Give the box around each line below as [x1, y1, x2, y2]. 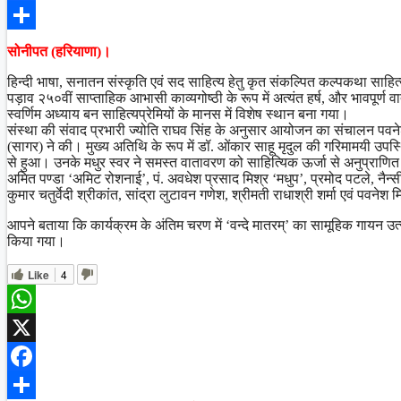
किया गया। [7, 233, 65, 249]
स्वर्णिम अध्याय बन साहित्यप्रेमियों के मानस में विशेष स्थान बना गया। [7, 106, 349, 122]
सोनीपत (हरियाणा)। [7, 43, 111, 59]
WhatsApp [7, 319, 68, 335]
